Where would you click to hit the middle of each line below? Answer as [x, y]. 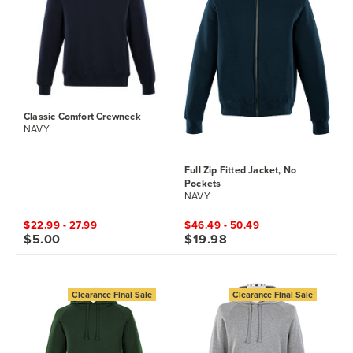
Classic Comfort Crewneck [82, 117]
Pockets [203, 184]
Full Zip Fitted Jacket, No [241, 170]
